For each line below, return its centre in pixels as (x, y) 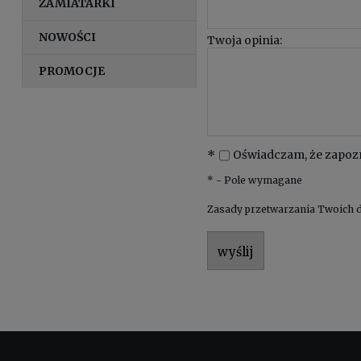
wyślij (236, 251)
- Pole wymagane (258, 180)
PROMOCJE (72, 71)
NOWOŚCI (68, 37)
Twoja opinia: (245, 40)
